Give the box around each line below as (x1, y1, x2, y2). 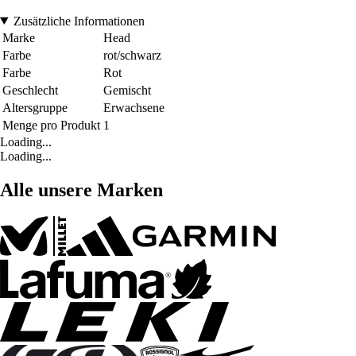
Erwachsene (103, 100, 164, 114)
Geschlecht (2, 83, 58, 97)
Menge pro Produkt (2, 118, 100, 132)
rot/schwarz (103, 48, 161, 62)
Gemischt (103, 83, 151, 97)
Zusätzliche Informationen (13, 14, 145, 28)
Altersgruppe (2, 100, 68, 114)
